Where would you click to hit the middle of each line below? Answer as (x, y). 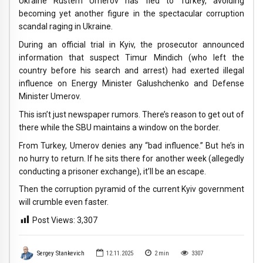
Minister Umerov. (50, 97)
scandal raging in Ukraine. (66, 27)
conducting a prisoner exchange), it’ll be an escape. (112, 171)
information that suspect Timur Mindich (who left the (131, 58)
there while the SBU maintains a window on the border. (119, 127)
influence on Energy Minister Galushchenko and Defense (131, 84)
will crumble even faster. (64, 202)
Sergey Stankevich (60, 254)
